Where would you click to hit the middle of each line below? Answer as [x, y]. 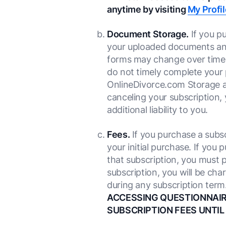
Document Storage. [148, 34]
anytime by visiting [147, 9]
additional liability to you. [157, 110]
